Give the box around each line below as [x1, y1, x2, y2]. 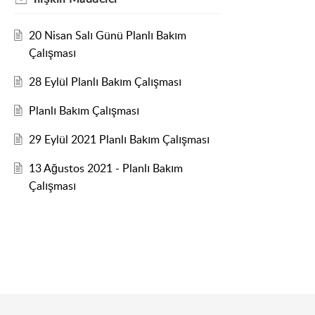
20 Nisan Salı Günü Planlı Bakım [28, 27, 186, 44]
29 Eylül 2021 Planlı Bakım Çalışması [28, 131, 210, 148]
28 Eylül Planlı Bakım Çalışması [28, 74, 181, 90]
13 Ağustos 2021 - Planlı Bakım [28, 160, 183, 176]
